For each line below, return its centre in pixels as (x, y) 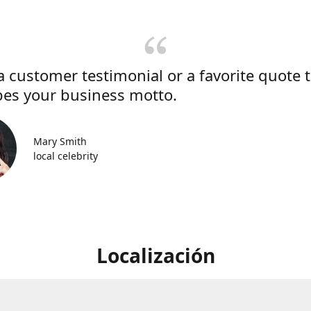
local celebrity (66, 156)
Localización (155, 255)
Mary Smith (60, 141)
